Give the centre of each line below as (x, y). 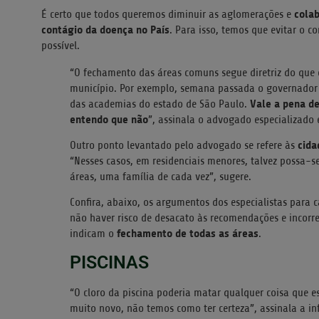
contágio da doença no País (105, 29)
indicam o (93, 234)
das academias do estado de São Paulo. (160, 104)
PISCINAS (109, 262)
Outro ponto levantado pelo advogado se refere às (184, 146)
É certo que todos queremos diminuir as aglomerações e (168, 14)
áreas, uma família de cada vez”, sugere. (161, 177)
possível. (61, 45)
